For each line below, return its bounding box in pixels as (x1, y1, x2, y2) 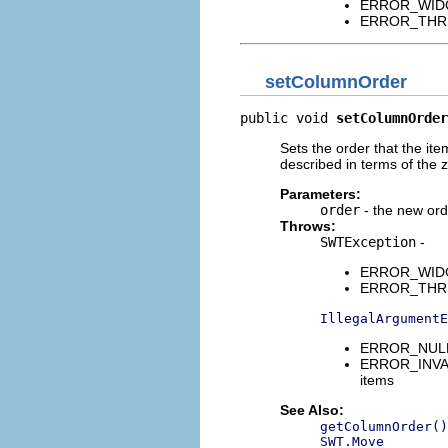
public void (240, 109, 336, 126)
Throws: (280, 217, 336, 234)
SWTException (320, 233, 416, 250)
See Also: (280, 401, 344, 418)
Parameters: (280, 185, 361, 202)
